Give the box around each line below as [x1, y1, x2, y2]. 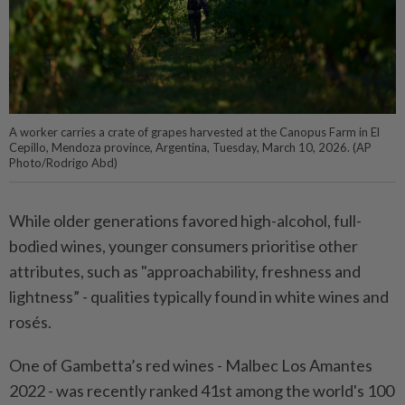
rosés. [9, 311, 52, 332]
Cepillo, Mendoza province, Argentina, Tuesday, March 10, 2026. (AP [9, 139, 372, 155]
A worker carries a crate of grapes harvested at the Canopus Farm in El [9, 124, 380, 139]
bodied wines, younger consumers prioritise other [9, 235, 358, 256]
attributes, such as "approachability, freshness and [9, 260, 361, 281]
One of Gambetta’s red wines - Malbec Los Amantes [9, 354, 372, 375]
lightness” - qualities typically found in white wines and [9, 286, 389, 306]
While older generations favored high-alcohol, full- [9, 210, 362, 231]
